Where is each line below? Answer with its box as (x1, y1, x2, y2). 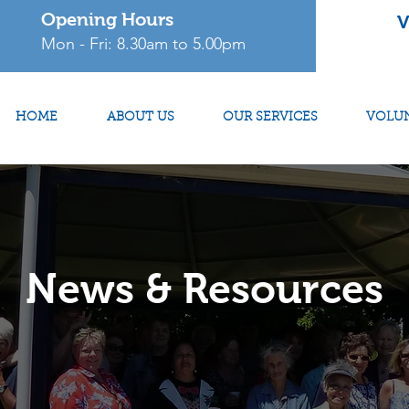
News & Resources (26, 266, 383, 311)
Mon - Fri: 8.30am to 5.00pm (41, 34, 246, 54)
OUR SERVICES (222, 111, 318, 124)
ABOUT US (106, 111, 174, 124)
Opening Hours (41, 9, 174, 29)
